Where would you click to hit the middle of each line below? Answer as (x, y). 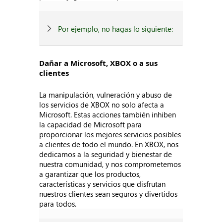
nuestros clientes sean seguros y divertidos (109, 194)
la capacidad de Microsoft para (91, 124)
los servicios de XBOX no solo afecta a (102, 105)
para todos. (58, 204)
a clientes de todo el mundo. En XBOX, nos (109, 144)
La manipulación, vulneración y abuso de (106, 95)
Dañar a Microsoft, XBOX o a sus (99, 63)
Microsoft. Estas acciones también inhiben (108, 114)
